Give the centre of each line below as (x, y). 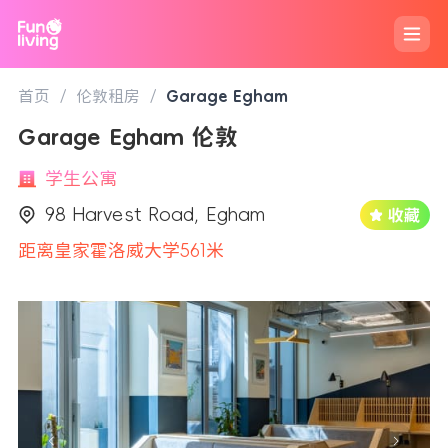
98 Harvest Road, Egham (155, 214)
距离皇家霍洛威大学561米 (121, 250)
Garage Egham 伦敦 (128, 136)
